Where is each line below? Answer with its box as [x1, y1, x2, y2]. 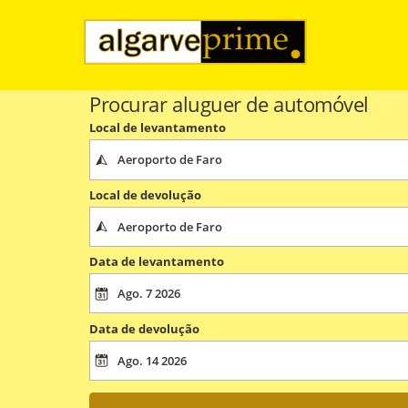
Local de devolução [89, 186, 201, 203]
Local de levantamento [89, 119, 226, 137]
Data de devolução [89, 320, 199, 337]
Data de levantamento [89, 253, 224, 270]
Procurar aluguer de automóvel [89, 89, 369, 118]
